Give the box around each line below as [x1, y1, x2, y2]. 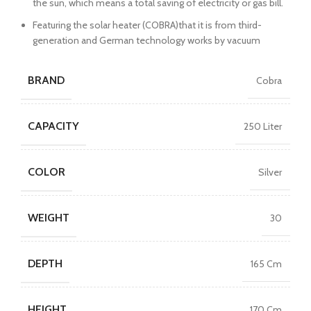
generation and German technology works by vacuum [33, 34, 260, 47]
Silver [258, 165, 282, 178]
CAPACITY [28, 119, 79, 133]
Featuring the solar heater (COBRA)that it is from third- [33, 19, 262, 31]
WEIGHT [28, 211, 69, 225]
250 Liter [244, 119, 282, 133]
